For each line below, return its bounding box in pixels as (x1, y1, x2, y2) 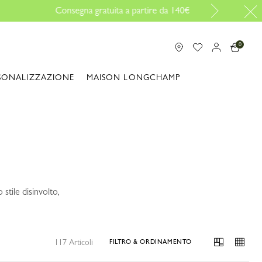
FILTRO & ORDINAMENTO (109, 238, 192, 246)
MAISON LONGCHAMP (86, 73, 181, 82)
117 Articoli (54, 237, 93, 247)
